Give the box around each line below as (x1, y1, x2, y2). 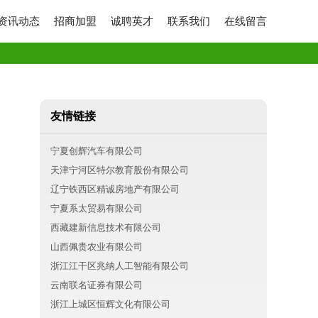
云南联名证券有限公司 (50, 280, 143, 290)
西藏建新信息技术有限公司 (50, 222, 161, 233)
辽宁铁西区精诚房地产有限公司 (50, 184, 180, 194)
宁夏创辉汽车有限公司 (50, 146, 143, 156)
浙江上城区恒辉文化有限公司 (50, 299, 170, 309)
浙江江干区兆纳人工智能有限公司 (50, 261, 189, 271)
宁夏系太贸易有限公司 (50, 203, 143, 214)
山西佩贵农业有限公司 (50, 241, 143, 252)
